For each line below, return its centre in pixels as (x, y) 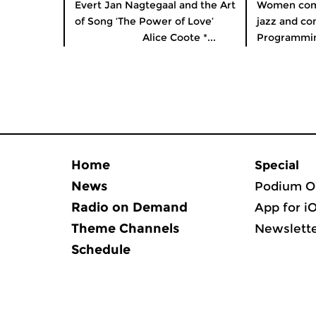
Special (277, 165)
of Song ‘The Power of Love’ (153, 21)
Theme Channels (125, 229)
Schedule (101, 250)
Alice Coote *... (145, 37)
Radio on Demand (129, 207)
